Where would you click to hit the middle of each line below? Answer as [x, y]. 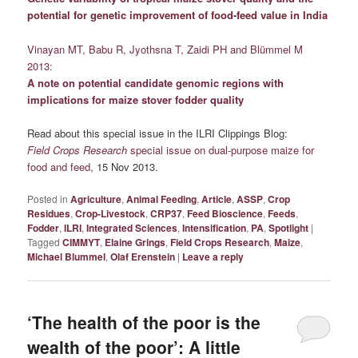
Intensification [215, 227]
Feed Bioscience [225, 213]
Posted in [48, 198]
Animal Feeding [162, 199]
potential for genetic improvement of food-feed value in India [178, 15]
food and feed [59, 166]
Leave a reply [213, 256]
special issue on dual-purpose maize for [221, 149]
